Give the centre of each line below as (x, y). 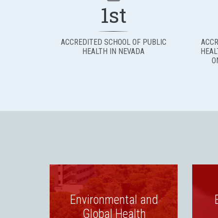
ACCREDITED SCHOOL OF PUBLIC (113, 42)
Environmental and (114, 200)
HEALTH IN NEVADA (114, 51)
